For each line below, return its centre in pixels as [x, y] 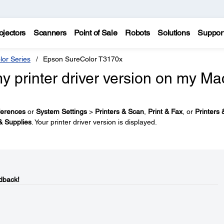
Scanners [50, 33]
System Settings [61, 111]
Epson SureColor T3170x [83, 59]
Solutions [174, 33]
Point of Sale [96, 33]
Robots [137, 33]
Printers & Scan [119, 111]
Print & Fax [165, 111]
